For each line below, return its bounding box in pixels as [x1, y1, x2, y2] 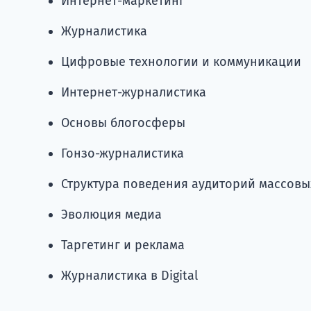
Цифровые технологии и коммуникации [61, 53, 301, 69]
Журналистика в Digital [61, 267, 198, 283]
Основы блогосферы [61, 115, 185, 131]
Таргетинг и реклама [61, 237, 185, 253]
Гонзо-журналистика [61, 145, 184, 161]
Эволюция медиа [61, 206, 162, 222]
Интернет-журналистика [61, 84, 206, 100]
